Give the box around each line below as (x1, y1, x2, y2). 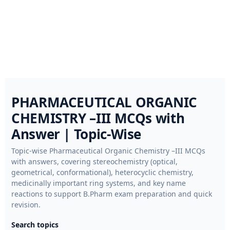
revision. (11, 200, 41, 209)
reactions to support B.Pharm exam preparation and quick (11, 189, 212, 199)
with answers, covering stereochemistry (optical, (11, 157, 178, 166)
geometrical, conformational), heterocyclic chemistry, (11, 167, 194, 177)
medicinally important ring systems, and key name (11, 178, 186, 188)
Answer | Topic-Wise (11, 125, 142, 143)
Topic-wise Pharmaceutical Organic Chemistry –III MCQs (11, 146, 205, 156)
